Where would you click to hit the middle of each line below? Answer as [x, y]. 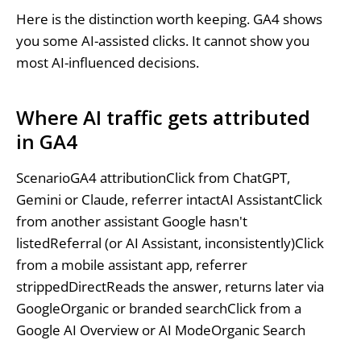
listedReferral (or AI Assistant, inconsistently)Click [170, 243]
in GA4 [46, 141]
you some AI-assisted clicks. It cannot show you [162, 40]
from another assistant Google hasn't [131, 222]
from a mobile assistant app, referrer [131, 265]
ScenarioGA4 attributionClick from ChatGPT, [153, 178]
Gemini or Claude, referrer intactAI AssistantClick [169, 200]
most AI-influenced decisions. [107, 62]
